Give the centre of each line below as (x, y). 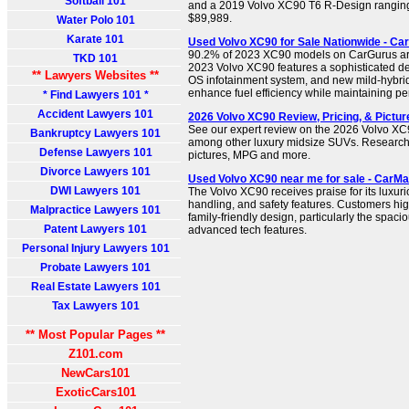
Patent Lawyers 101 (95, 229)
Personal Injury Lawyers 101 (95, 248)
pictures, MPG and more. (249, 155)
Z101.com (95, 354)
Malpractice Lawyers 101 (95, 210)
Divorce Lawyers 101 (95, 172)
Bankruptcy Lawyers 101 (95, 133)
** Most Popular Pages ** (95, 335)
